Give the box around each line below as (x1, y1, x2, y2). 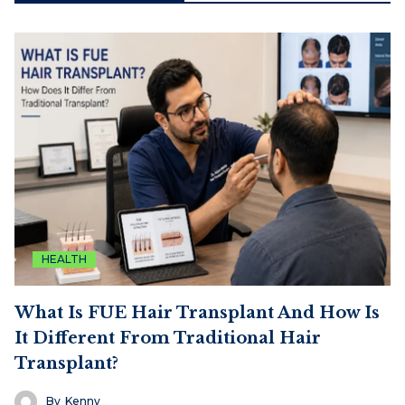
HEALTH (42, 251, 87, 266)
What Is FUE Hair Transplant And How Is (14, 302, 380, 323)
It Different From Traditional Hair (14, 327, 321, 348)
